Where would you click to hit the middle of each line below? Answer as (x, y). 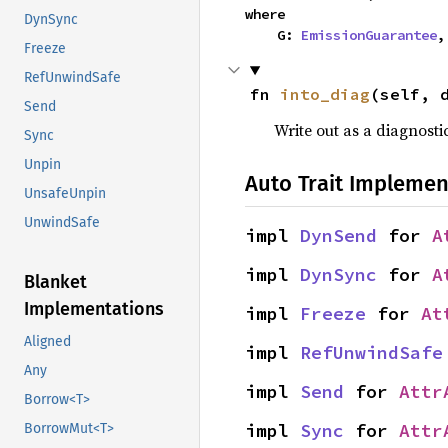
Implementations (94, 309)
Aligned (47, 342)
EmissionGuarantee (369, 35)
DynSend (338, 235)
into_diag (324, 94)
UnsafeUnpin (65, 194)
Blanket (55, 282)
